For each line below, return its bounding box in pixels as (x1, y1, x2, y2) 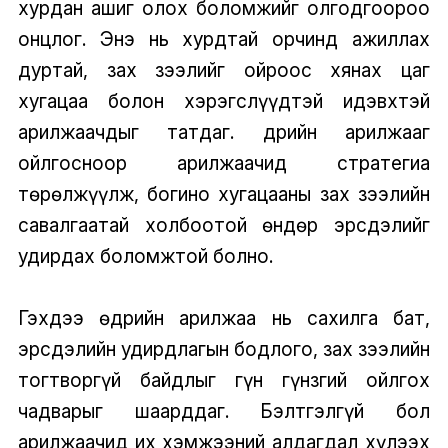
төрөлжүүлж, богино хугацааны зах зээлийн (17, 182, 431, 207)
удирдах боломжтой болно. (17, 244, 273, 269)
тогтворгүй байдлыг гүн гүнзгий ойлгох (17, 368, 431, 393)
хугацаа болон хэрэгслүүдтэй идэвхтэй (17, 89, 431, 114)
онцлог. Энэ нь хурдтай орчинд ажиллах (17, 27, 431, 52)
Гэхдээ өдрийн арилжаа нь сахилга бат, (17, 306, 431, 331)
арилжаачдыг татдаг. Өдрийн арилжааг (17, 120, 431, 145)
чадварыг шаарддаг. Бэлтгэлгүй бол (17, 399, 431, 424)
